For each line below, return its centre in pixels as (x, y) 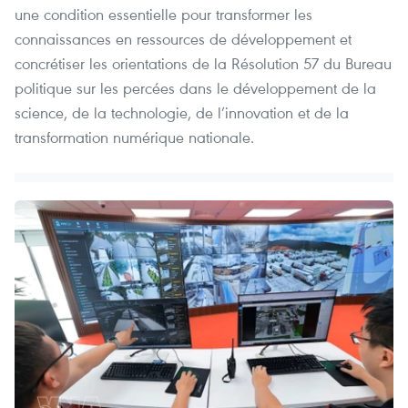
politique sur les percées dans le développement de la (195, 88)
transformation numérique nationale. (134, 138)
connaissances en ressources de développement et (183, 39)
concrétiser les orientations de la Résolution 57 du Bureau (203, 64)
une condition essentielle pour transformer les (163, 15)
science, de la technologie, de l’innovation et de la (182, 113)
